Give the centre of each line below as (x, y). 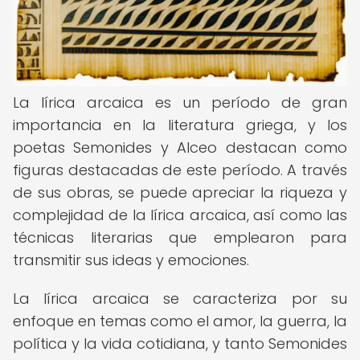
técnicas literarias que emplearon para (180, 237)
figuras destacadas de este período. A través (180, 170)
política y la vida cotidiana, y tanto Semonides (180, 344)
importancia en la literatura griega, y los (180, 125)
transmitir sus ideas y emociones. (131, 260)
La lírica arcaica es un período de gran (180, 102)
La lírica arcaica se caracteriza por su (180, 299)
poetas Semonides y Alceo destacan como (180, 147)
